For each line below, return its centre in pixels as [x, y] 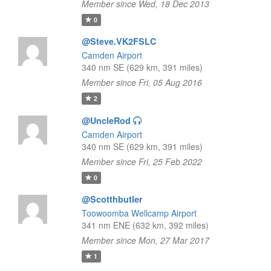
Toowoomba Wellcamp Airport [139, 213]
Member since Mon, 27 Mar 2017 [145, 240]
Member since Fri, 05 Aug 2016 [142, 82]
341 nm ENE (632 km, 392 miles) [145, 225]
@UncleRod [106, 120]
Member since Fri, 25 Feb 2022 [142, 162]
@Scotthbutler [112, 199]
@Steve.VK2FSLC [119, 41]
